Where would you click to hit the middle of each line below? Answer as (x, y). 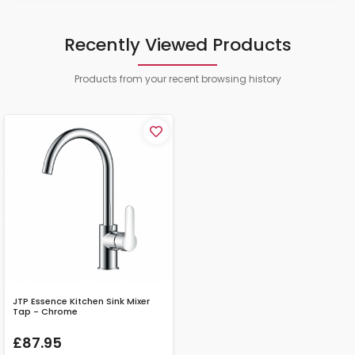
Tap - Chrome (45, 312)
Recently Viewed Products (177, 45)
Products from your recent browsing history (177, 79)
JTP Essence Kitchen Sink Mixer (81, 302)
